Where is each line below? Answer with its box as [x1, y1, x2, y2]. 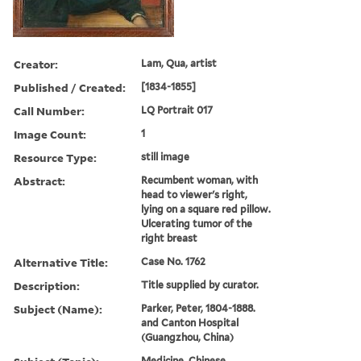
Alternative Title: [14, 254, 108, 270]
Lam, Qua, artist [141, 56, 218, 69]
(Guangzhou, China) [141, 330, 234, 343]
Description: [14, 277, 80, 293]
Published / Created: [14, 79, 126, 95]
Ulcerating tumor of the [141, 217, 253, 230]
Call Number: [14, 102, 85, 118]
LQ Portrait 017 [141, 103, 214, 116]
